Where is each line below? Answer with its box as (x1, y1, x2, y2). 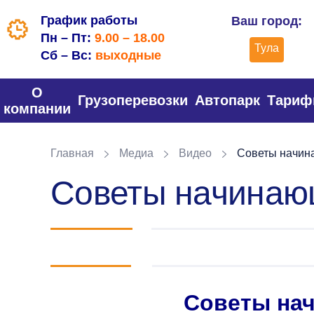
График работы (41, 13, 137, 27)
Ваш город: (231, 14, 302, 28)
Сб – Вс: (41, 48, 95, 62)
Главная (50, 147, 94, 159)
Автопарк (195, 93, 260, 108)
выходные (95, 48, 161, 62)
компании (4, 100, 71, 116)
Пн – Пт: (41, 31, 95, 45)
